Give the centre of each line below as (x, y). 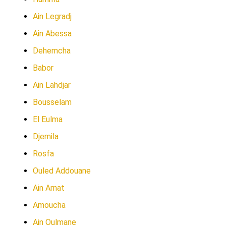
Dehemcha (52, 51)
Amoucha (49, 205)
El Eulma (48, 119)
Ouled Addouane (62, 171)
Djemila (46, 136)
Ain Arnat (49, 188)
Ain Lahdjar (52, 85)
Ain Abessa (52, 34)
